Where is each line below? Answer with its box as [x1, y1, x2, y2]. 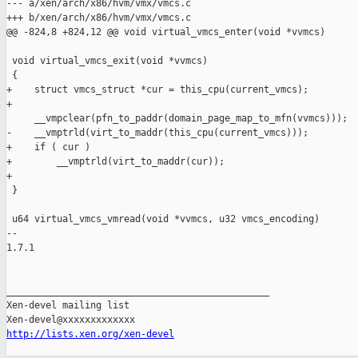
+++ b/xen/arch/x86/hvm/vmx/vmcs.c [6, 12, 191, 24]
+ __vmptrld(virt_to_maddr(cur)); [6, 156, 225, 168]
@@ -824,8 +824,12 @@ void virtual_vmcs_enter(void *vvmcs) [6, 26, 325, 38]
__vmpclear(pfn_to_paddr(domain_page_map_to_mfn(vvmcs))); [6, 113, 348, 125]
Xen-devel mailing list [6, 300, 129, 312]
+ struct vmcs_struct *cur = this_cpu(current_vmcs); [6, 84, 308, 96]
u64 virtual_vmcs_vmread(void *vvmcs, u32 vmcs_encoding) [6, 213, 320, 225]
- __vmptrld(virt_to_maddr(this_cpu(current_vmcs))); [6, 127, 308, 139]
